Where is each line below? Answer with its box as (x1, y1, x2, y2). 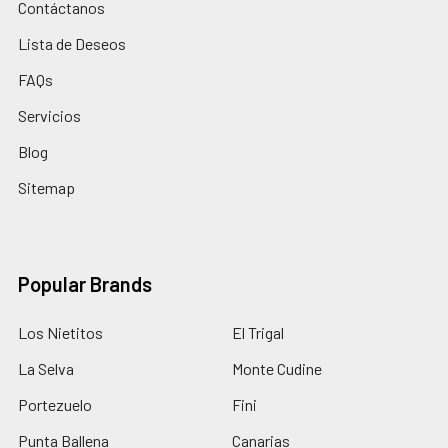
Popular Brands (18, 271, 152, 296)
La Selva (18, 358, 74, 378)
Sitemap (18, 177, 75, 197)
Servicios (18, 105, 81, 125)
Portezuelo (18, 394, 92, 414)
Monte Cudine (232, 358, 322, 378)
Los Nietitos (18, 322, 103, 342)
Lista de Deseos (18, 33, 126, 53)
